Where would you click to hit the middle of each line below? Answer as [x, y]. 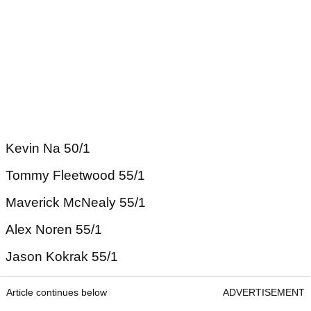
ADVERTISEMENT [264, 292]
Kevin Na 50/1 [48, 148]
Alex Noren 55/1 [54, 229]
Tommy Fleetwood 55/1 [75, 175]
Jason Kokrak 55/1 [62, 257]
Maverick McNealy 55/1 [76, 202]
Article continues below [57, 292]
